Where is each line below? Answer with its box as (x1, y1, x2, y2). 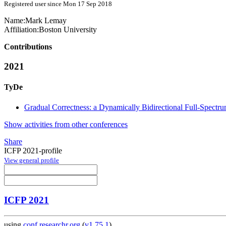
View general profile (4, 156, 59, 164)
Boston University (39, 25, 97, 34)
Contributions (4, 42, 52, 51)
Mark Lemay (25, 16, 67, 25)
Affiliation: (4, 25, 39, 34)
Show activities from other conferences (4, 120, 128, 129)
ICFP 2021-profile (4, 146, 62, 155)
